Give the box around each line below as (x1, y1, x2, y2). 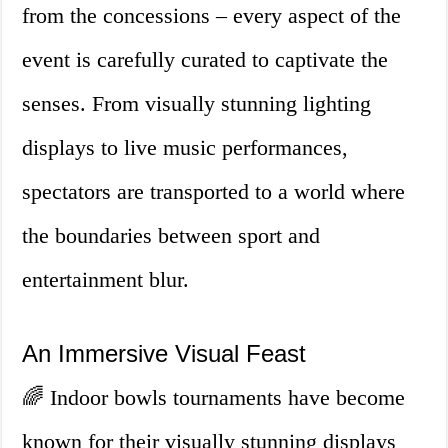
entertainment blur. (22, 267, 190, 293)
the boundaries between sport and (22, 223, 321, 249)
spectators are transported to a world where (22, 179, 406, 205)
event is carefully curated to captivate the (22, 47, 389, 73)
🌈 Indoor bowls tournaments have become (22, 385, 406, 411)
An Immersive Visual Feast (22, 340, 307, 368)
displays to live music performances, (22, 135, 349, 161)
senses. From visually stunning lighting (22, 91, 372, 117)
